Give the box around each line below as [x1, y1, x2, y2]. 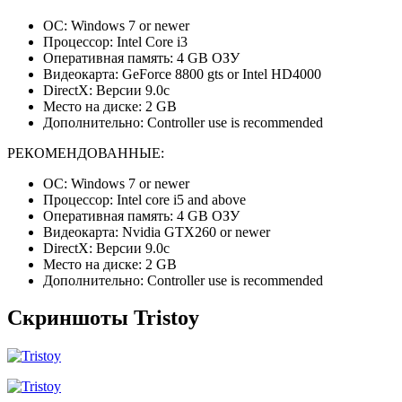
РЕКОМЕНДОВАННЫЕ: [7, 144, 164, 161]
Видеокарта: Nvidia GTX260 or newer [43, 223, 270, 240]
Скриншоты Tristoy [7, 306, 199, 330]
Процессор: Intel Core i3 [43, 33, 188, 49]
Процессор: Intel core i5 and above [43, 191, 246, 207]
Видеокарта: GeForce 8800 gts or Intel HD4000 [43, 66, 321, 82]
